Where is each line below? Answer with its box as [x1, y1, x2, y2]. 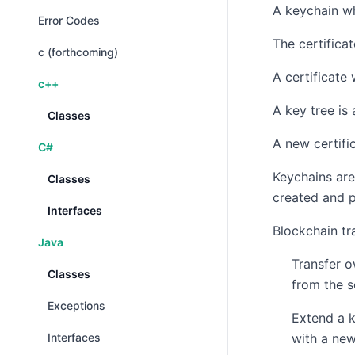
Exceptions [48, 299, 105, 312]
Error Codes [38, 13, 100, 27]
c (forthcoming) [38, 45, 118, 59]
